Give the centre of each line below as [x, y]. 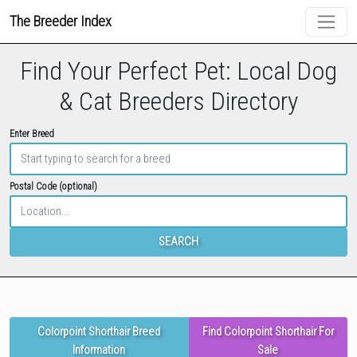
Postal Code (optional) [53, 187]
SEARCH [178, 242]
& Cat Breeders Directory [178, 102]
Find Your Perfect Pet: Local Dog [178, 71]
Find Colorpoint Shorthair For [268, 332]
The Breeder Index [61, 22]
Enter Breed [32, 134]
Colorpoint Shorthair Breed [99, 332]
